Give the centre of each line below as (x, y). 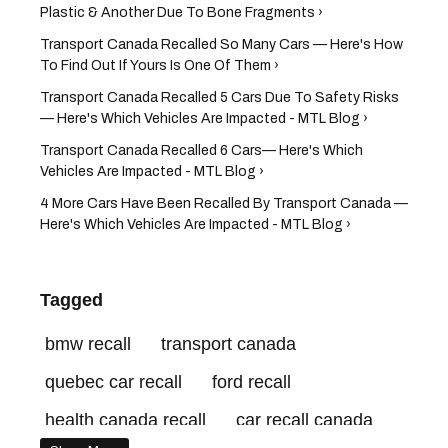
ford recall (251, 381)
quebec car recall (113, 381)
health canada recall (125, 419)
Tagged (71, 299)
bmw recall (88, 343)
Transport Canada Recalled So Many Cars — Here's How (221, 44)
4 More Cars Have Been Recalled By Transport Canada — (224, 203)
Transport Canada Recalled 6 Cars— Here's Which (201, 150)
